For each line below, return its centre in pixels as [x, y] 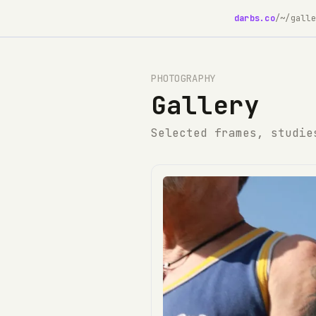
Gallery [205, 105]
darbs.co [255, 18]
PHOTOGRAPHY [183, 78]
